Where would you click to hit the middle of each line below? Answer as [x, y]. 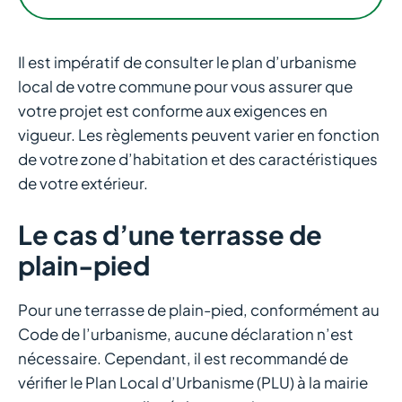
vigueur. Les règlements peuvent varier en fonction [199, 135]
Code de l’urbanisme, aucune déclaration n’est [186, 333]
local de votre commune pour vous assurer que [185, 87]
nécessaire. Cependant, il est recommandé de [183, 358]
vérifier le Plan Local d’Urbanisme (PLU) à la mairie [193, 382]
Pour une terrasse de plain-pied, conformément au [199, 309]
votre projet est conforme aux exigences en [173, 111]
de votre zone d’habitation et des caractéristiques [198, 159]
